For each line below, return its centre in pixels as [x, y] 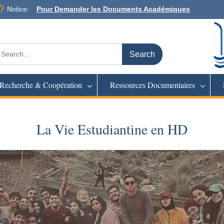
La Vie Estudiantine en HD [112, 129]
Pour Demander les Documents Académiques [113, 9]
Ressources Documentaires [152, 85]
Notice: [18, 9]
